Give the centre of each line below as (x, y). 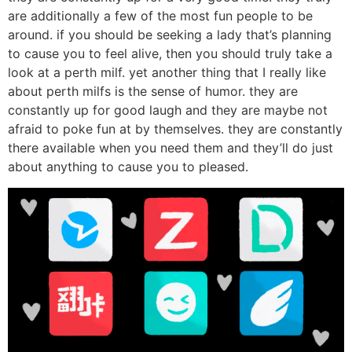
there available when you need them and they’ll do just (170, 148)
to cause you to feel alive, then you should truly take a (170, 54)
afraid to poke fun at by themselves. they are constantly (175, 129)
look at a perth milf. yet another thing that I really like (167, 73)
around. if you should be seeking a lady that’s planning (170, 35)
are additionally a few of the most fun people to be (160, 16)
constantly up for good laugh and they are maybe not (168, 110)
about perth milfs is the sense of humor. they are (153, 92)
